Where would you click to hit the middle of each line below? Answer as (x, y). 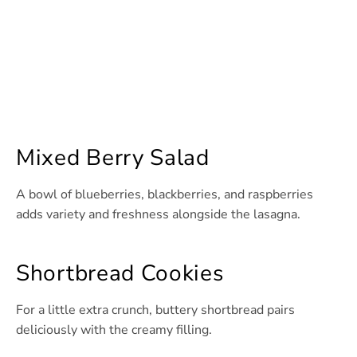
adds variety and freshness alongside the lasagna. (158, 215)
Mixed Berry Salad (113, 158)
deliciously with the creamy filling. (114, 330)
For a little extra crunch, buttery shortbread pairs (155, 310)
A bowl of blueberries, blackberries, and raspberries (165, 195)
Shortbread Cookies (120, 274)
